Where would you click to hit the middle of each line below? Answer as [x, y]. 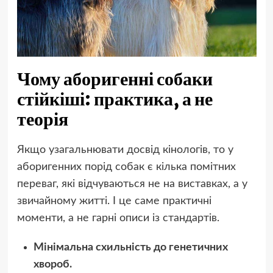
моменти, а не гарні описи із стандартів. [118, 218]
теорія [42, 119]
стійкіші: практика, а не [115, 99]
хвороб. [52, 265]
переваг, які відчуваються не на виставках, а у [132, 184]
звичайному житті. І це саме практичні [114, 201]
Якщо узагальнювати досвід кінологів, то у [125, 150]
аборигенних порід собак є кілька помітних [126, 167]
